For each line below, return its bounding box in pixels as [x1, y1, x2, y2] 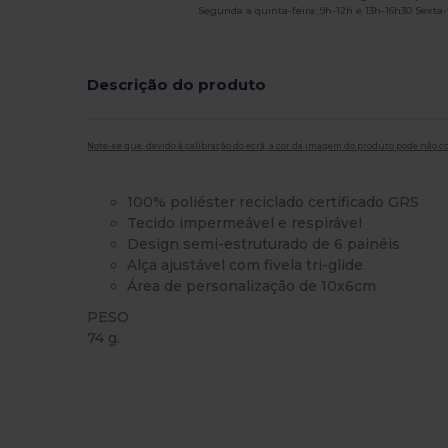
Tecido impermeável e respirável [127, 213, 363, 232]
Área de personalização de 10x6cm [127, 276, 377, 295]
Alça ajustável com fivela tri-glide [127, 255, 364, 274]
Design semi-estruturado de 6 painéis [127, 234, 401, 253]
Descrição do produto [87, 75, 267, 95]
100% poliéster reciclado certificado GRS [127, 192, 420, 211]
